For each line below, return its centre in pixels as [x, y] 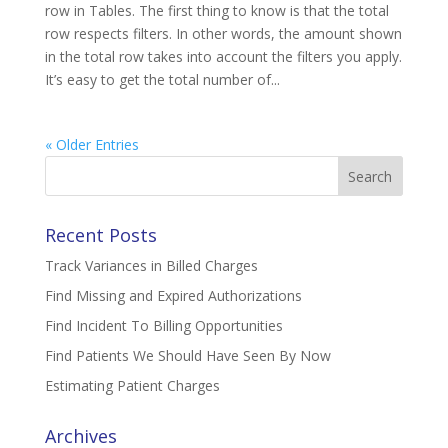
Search [67, 163]
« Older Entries [91, 144]
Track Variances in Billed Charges [151, 265]
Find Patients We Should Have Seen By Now [187, 355]
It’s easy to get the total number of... [162, 79]
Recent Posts [100, 235]
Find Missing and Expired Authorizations [173, 295]
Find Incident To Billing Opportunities [163, 325]
